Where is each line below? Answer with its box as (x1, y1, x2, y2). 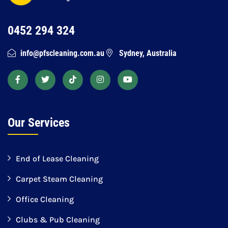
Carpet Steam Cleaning (16, 174, 103, 184)
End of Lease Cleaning (16, 154, 99, 164)
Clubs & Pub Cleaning (16, 215, 100, 225)
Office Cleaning (16, 194, 74, 205)
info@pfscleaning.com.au (20, 48, 104, 59)
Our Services (8, 116, 70, 130)
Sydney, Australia (119, 48, 177, 59)
